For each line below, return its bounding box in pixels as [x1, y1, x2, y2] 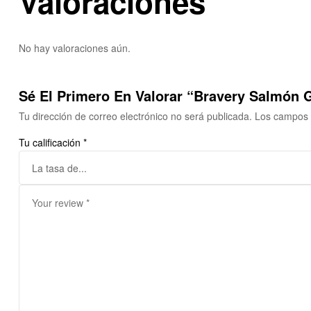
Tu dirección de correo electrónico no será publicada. [19, 109, 252, 124]
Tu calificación [19, 135, 83, 150]
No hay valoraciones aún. [19, 41, 131, 56]
